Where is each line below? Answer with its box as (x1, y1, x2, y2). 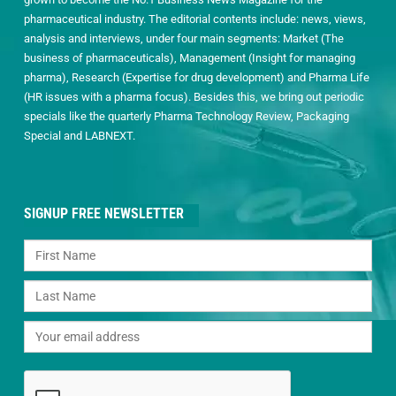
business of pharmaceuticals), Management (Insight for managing (24, 50, 355, 65)
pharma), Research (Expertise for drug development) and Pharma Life (24, 70, 369, 84)
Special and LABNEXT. (24, 128, 135, 142)
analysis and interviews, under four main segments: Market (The (24, 31, 344, 45)
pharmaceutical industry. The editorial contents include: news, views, (24, 11, 366, 26)
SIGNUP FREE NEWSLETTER (24, 205, 184, 223)
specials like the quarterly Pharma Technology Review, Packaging (24, 109, 349, 123)
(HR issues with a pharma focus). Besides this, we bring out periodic (24, 89, 364, 103)
